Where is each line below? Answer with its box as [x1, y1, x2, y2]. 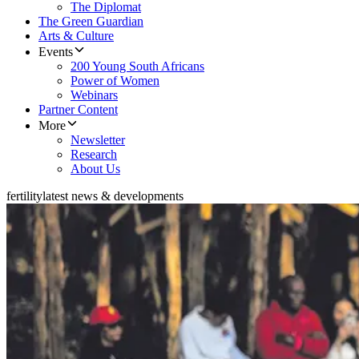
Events [38, 45, 73, 59]
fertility [6, 189, 42, 204]
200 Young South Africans [71, 59, 204, 74]
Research [71, 147, 117, 162]
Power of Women [71, 74, 159, 88]
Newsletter [71, 133, 125, 147]
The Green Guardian [38, 14, 143, 29]
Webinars [71, 88, 118, 103]
